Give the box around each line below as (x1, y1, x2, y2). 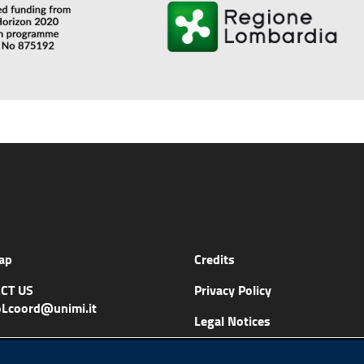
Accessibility (193, 342, 265, 361)
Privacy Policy (193, 280, 271, 299)
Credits (193, 249, 235, 268)
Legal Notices (193, 311, 271, 330)
